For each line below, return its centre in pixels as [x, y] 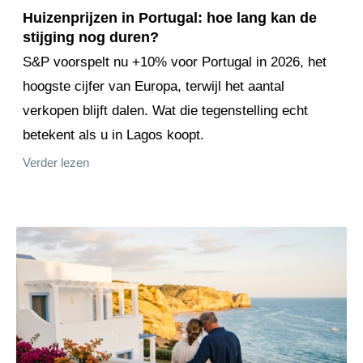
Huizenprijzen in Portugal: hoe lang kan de [170, 17]
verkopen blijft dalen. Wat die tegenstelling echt [165, 110]
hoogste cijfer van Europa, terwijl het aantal [154, 86]
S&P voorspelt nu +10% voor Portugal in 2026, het [175, 62]
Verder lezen [56, 162]
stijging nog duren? [91, 37]
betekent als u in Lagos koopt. [113, 135]
